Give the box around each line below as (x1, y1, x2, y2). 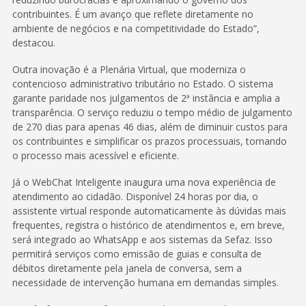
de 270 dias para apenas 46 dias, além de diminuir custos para (12, 120, 288, 133)
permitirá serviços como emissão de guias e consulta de (12, 247, 262, 260)
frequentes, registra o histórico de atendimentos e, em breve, (12, 218, 285, 232)
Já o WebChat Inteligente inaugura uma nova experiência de (12, 175, 276, 189)
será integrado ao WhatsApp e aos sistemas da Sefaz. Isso (12, 232, 273, 246)
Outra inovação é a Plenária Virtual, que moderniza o (12, 62, 246, 76)
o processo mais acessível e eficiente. (12, 148, 179, 162)
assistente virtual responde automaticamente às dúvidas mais (12, 204, 286, 217)
